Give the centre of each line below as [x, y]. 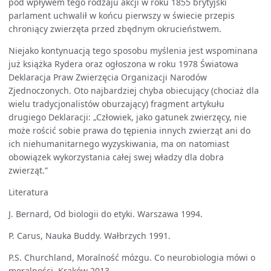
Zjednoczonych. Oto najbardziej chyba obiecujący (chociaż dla [134, 90]
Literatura [28, 192]
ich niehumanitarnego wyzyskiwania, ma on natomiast [119, 144]
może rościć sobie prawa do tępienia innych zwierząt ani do [129, 130]
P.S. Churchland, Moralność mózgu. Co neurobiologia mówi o [132, 257]
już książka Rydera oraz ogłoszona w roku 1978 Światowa [123, 64]
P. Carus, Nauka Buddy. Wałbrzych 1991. [90, 236]
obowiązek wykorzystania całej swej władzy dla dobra [116, 157]
